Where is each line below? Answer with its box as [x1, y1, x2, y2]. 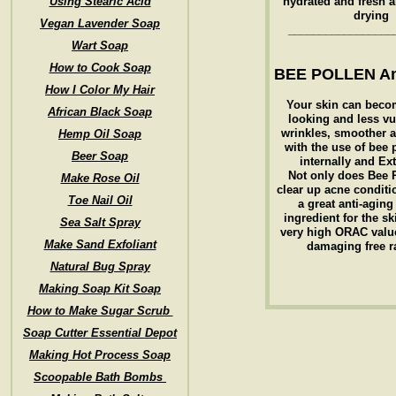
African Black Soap [48, 105, 152, 118]
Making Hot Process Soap [29, 348, 171, 362]
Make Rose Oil [60, 171, 140, 185]
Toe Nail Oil [67, 194, 133, 207]
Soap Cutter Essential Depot [23, 326, 177, 339]
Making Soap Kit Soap [39, 282, 161, 295]
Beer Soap [72, 149, 128, 163]
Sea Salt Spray [59, 216, 141, 229]
